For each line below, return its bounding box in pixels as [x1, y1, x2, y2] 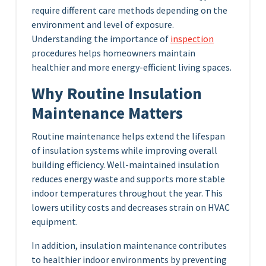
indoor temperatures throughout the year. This [31, 187, 223, 199]
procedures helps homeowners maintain [31, 47, 195, 59]
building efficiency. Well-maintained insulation [31, 159, 219, 171]
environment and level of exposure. [31, 18, 174, 31]
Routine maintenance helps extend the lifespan [31, 130, 225, 142]
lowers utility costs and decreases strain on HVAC [31, 201, 230, 214]
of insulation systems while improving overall [31, 144, 217, 157]
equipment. [31, 216, 78, 228]
